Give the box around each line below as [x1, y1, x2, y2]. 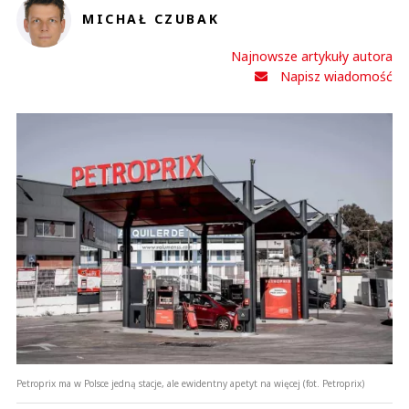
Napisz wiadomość [280, 67, 393, 85]
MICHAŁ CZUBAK [82, 9, 220, 27]
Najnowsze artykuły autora [231, 47, 393, 65]
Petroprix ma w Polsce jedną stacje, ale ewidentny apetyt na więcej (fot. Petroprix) [16, 377, 364, 391]
